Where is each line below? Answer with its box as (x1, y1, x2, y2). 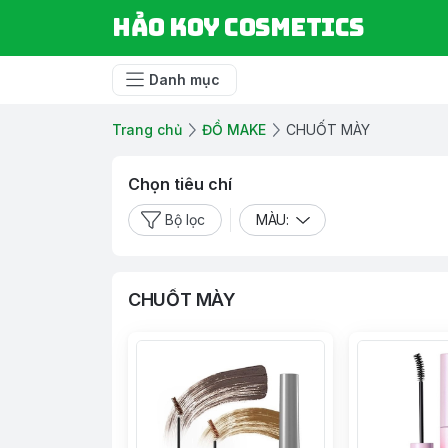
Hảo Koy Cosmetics (112, 12, 364, 43)
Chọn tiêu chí (128, 174, 232, 194)
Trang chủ (112, 121, 182, 138)
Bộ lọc (165, 211, 205, 228)
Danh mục (149, 71, 220, 88)
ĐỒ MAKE (202, 121, 266, 138)
